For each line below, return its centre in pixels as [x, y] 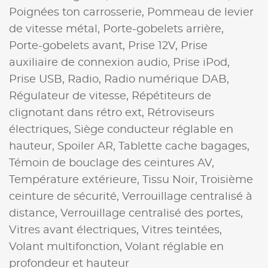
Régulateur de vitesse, [70, 96]
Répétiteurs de [171, 96]
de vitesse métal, [56, 29]
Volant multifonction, [67, 247]
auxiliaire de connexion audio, [91, 63]
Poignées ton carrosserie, [78, 12]
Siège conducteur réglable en [154, 130]
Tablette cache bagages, [184, 146]
